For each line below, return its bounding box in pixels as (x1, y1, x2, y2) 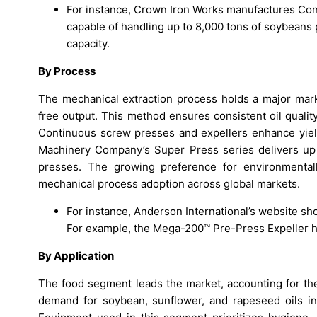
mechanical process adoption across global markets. (38, 177, 300, 191)
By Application (38, 249, 114, 263)
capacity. (67, 37, 110, 51)
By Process (38, 64, 96, 79)
